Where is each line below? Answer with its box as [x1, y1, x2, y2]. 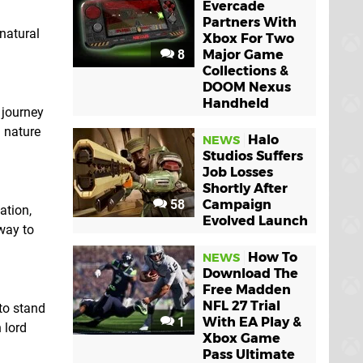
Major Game [203, 46, 284, 62]
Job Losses [203, 164, 273, 180]
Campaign [203, 196, 271, 212]
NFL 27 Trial [203, 297, 280, 314]
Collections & [203, 62, 288, 79]
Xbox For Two [203, 30, 294, 46]
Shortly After [203, 180, 288, 196]
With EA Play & [203, 314, 301, 330]
